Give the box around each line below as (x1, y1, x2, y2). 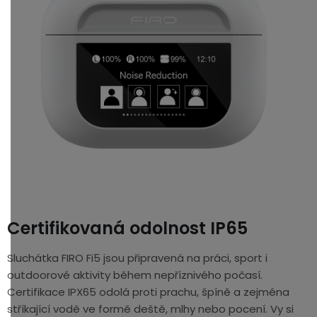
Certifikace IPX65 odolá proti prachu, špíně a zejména (7, 284, 289, 299)
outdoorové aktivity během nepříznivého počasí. (7, 267, 263, 282)
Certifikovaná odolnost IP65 (7, 216, 248, 240)
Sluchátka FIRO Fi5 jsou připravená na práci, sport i (7, 250, 267, 265)
